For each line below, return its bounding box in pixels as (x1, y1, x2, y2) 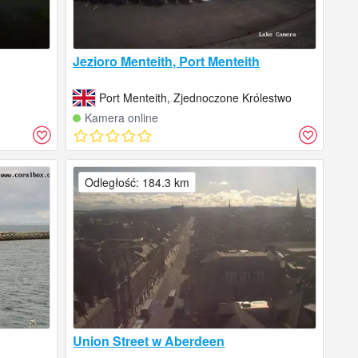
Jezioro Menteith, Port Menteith (73, 52, 261, 71)
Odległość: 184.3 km (85, 174, 190, 191)
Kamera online (85, 109, 159, 126)
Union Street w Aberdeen (73, 332, 225, 351)
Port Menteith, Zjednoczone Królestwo (99, 89, 292, 106)
